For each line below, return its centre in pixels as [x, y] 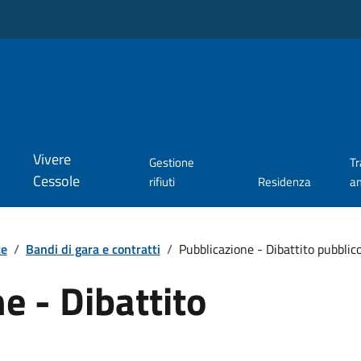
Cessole [56, 181]
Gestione [172, 163]
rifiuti [162, 182]
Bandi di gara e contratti [93, 249]
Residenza [285, 182]
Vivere [52, 160]
